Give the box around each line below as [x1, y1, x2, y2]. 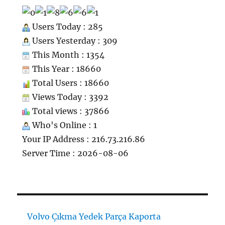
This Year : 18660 [30, 64, 101, 74]
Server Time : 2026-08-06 [22, 148, 129, 159]
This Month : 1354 [30, 50, 105, 60]
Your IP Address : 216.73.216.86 [22, 134, 146, 145]
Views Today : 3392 [30, 92, 109, 102]
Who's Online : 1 [30, 120, 97, 131]
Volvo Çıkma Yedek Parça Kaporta [27, 211, 161, 222]
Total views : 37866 [30, 106, 110, 117]
